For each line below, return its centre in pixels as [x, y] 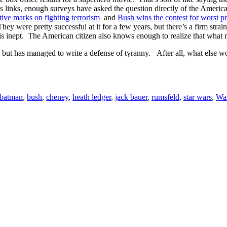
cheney [57, 97]
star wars [198, 97]
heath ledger [92, 97]
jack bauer [131, 97]
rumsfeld [165, 97]
